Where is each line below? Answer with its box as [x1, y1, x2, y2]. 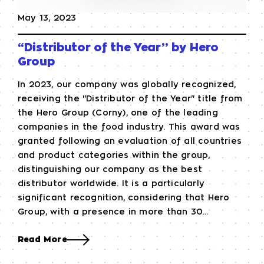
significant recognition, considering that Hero [18, 193, 230, 202]
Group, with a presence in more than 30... [18, 207, 209, 216]
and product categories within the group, [18, 151, 210, 160]
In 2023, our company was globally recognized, [18, 80, 236, 89]
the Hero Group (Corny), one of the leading [18, 108, 218, 117]
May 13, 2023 [18, 14, 77, 22]
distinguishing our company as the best [18, 165, 202, 174]
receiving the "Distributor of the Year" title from [18, 94, 243, 103]
